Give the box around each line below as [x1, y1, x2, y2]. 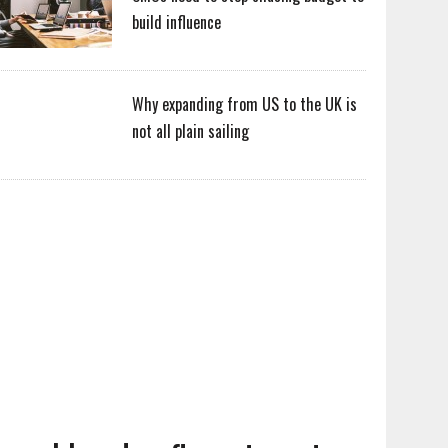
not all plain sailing [132, 119, 250, 143]
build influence [132, 10, 222, 34]
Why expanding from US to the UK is [132, 92, 358, 116]
